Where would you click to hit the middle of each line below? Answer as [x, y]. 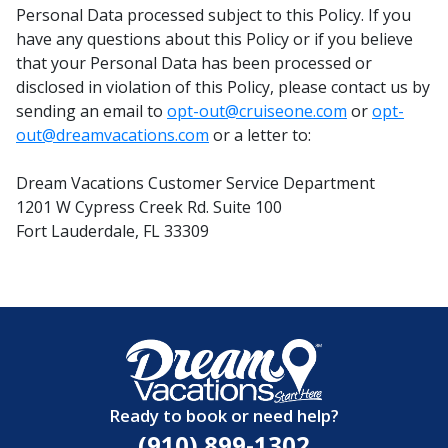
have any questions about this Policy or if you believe [214, 39]
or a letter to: [260, 135]
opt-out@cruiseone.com [257, 111]
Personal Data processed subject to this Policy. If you [213, 15]
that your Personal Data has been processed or [194, 63]
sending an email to [91, 111]
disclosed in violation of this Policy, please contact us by [223, 87]
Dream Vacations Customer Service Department [195, 183]
